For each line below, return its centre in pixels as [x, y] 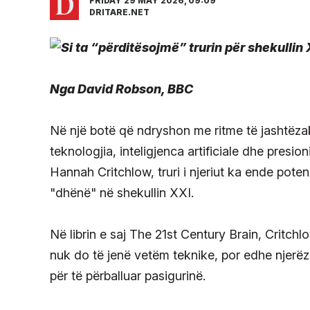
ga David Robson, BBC [126, 89]
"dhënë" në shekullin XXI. [122, 193]
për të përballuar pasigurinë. [128, 276]
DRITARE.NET [119, 12]
